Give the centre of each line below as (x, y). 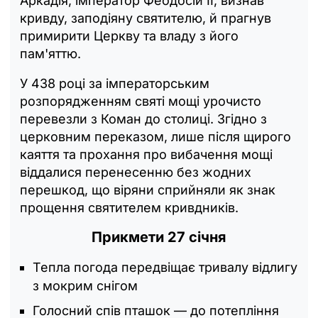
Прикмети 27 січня (159, 237)
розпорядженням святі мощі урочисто (141, 101)
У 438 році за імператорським (115, 83)
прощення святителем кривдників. (129, 207)
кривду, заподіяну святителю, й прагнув (146, 18)
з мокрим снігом (85, 285)
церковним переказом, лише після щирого (155, 136)
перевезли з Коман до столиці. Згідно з (143, 119)
